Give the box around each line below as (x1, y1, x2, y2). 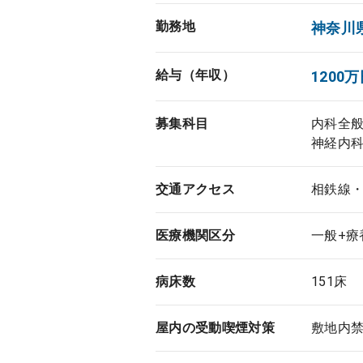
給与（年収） (156, 67, 235, 83)
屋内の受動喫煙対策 (156, 320, 275, 335)
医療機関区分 (156, 228, 235, 243)
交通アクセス (156, 181, 235, 197)
